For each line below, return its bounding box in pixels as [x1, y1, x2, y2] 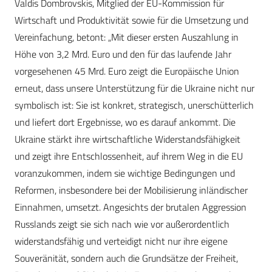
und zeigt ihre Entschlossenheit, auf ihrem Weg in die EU [15, 149, 243, 164]
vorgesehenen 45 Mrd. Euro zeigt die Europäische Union [15, 64, 239, 79]
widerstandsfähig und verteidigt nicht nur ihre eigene [15, 234, 228, 249]
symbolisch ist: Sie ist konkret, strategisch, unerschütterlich [15, 98, 254, 113]
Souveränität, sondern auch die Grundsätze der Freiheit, [15, 251, 238, 266]
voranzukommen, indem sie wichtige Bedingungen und [15, 166, 235, 181]
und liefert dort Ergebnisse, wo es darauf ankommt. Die [15, 115, 236, 130]
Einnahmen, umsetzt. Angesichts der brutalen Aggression [15, 200, 246, 215]
